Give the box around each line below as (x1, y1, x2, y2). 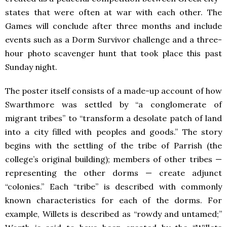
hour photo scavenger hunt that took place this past (5, 48, 222, 59)
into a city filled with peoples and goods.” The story (5, 127, 222, 137)
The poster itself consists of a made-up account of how (5, 86, 222, 96)
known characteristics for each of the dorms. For (5, 195, 222, 206)
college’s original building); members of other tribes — (5, 154, 222, 165)
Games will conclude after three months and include (5, 21, 222, 31)
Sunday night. (5, 62, 57, 72)
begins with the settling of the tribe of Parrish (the (5, 140, 222, 151)
